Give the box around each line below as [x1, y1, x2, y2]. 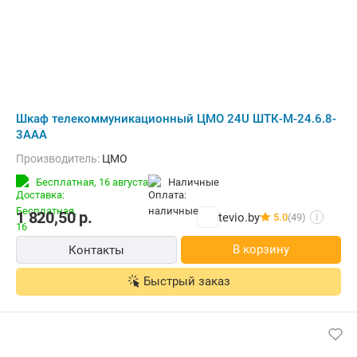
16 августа [99, 176, 148, 188]
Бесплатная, [36, 176, 99, 188]
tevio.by [218, 210, 260, 225]
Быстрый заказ [143, 274, 230, 288]
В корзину [232, 242, 289, 257]
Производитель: [24, 152, 102, 165]
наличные [175, 176, 219, 188]
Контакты [68, 243, 124, 257]
